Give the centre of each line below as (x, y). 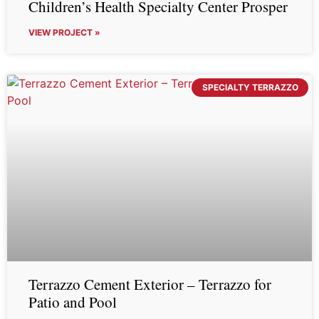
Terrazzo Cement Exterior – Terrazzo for (150, 284)
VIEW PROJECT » (64, 32)
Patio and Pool (73, 302)
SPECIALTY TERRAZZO (250, 88)
